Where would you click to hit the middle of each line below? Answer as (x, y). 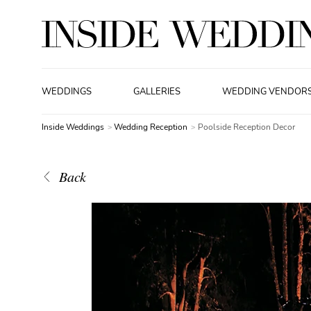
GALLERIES (157, 91)
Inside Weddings (73, 127)
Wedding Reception (152, 127)
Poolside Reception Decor (246, 127)
